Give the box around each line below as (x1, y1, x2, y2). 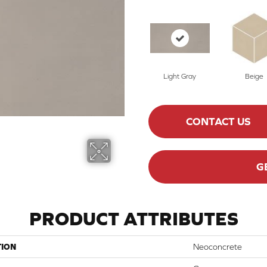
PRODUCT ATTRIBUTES (29, 207, 238, 229)
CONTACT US (185, 115, 251, 128)
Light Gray (163, 72, 196, 80)
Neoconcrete (193, 241, 242, 252)
